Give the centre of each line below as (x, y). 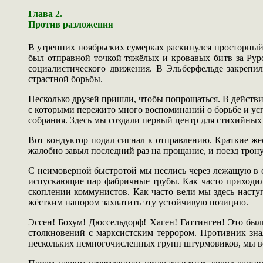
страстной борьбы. (65, 79)
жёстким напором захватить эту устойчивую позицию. (138, 202)
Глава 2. (45, 14)
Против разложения (71, 24)
